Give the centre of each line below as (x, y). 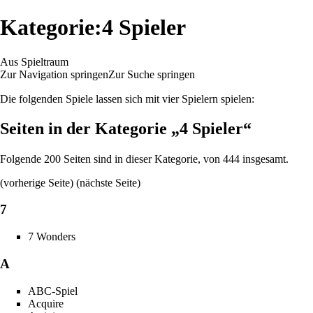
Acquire (46, 303)
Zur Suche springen (152, 74)
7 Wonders (52, 237)
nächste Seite (108, 182)
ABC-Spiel (53, 291)
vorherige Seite (37, 182)
